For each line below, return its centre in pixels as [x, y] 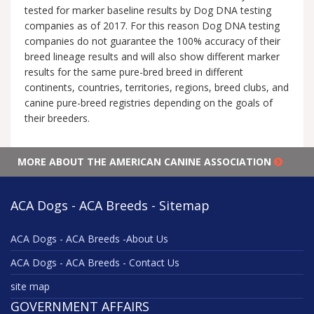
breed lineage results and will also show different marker [152, 57]
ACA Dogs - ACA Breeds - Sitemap [110, 206]
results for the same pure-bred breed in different [134, 72]
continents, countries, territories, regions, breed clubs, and [157, 88]
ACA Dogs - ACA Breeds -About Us [89, 239]
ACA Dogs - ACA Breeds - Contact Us [95, 263]
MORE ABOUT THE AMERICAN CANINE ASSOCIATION [146, 162]
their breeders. [57, 118]
